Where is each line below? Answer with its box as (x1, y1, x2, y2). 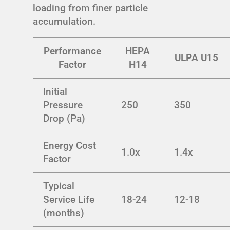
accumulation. (33, 15, 95, 27)
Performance (43, 45, 101, 57)
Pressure (43, 99, 83, 111)
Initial (43, 85, 68, 98)
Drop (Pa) (43, 112, 86, 124)
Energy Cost (43, 139, 97, 151)
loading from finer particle (33, 2, 148, 14)
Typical (43, 180, 75, 192)
